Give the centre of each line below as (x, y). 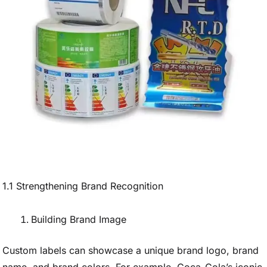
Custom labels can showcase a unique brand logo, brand (131, 250)
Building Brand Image (79, 219)
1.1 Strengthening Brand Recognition (83, 186)
